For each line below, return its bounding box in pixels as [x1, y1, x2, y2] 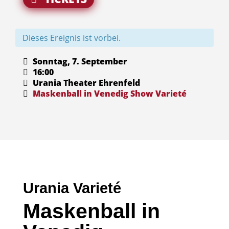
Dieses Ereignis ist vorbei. [22, 32, 121, 43]
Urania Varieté [22, 179, 121, 196]
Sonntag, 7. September [30, 55, 127, 67]
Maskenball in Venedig [32, 87, 128, 99]
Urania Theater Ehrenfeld [30, 77, 140, 88]
